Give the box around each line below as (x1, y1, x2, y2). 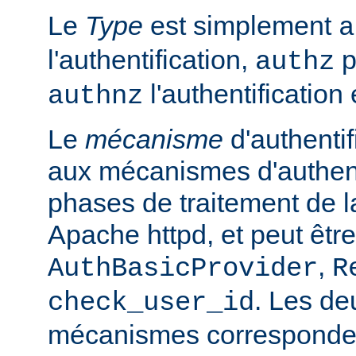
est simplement (143, 10, 339, 41)
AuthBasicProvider (48, 253, 318, 284)
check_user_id (48, 287, 254, 318)
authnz (48, 80, 143, 111)
